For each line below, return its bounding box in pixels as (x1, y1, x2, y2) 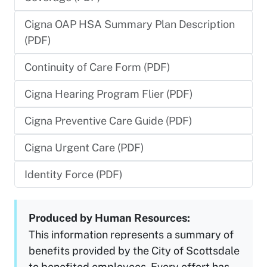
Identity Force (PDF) (24, 167, 123, 181)
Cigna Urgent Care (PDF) (24, 141, 144, 154)
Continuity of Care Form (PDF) (24, 60, 170, 73)
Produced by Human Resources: (36, 211, 190, 224)
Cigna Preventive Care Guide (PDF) (24, 114, 193, 127)
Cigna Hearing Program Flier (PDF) (24, 87, 193, 100)
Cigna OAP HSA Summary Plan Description (24, 17, 235, 30)
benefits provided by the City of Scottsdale (29, 244, 240, 257)
